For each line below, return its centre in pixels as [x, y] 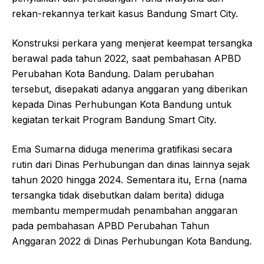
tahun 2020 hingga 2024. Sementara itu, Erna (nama [129, 179]
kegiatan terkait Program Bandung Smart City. [114, 119]
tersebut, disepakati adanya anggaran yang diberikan [130, 89]
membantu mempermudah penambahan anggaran [125, 210]
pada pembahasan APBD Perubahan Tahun [110, 225]
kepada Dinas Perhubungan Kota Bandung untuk [122, 104]
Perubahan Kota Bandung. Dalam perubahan [113, 73]
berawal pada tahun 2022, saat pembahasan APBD [126, 58]
